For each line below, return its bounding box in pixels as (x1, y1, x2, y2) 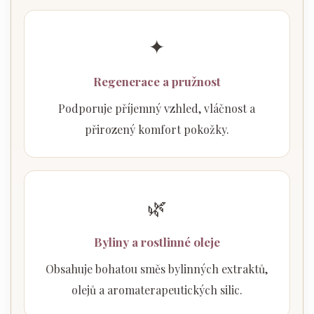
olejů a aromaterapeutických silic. (71, 282, 243, 298)
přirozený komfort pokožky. (84, 122, 229, 137)
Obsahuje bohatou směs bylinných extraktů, (46, 261, 268, 277)
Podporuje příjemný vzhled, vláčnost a (58, 101, 256, 116)
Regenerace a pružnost (93, 74, 221, 90)
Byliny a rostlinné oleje (93, 234, 220, 250)
